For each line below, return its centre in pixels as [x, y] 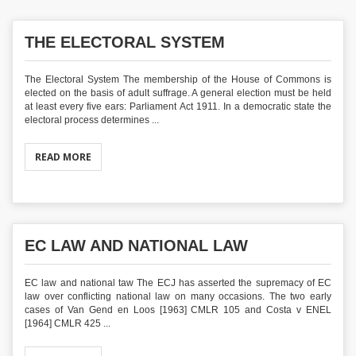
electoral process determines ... [92, 120]
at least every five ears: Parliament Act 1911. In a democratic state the [178, 106]
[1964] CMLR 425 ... [68, 323]
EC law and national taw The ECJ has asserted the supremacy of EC [178, 283]
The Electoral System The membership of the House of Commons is [178, 79]
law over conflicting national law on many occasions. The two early [178, 296]
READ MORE [63, 157]
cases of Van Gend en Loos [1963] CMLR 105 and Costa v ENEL [178, 310]
